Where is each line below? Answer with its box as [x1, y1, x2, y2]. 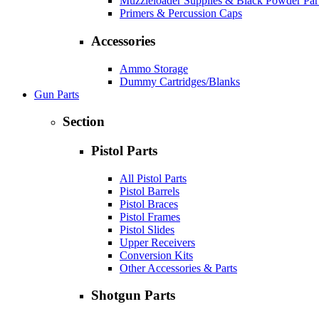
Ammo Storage [120, 62, 188, 75]
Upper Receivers [120, 236, 195, 249]
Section [63, 114, 105, 130]
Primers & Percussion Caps [120, 7, 242, 20]
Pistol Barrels [120, 184, 179, 197]
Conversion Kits [120, 249, 193, 261]
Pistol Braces [120, 197, 178, 210]
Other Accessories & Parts [120, 261, 237, 274]
